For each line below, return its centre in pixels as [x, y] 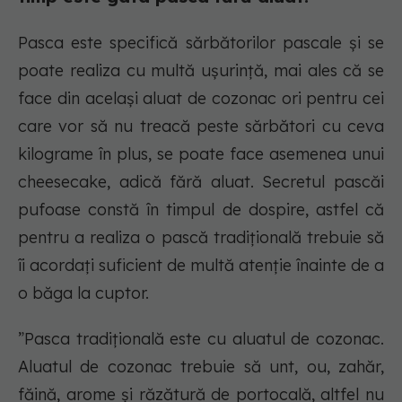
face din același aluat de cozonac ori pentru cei [201, 99]
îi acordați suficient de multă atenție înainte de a [201, 266]
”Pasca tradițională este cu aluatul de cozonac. [201, 339]
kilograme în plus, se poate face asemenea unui [201, 154]
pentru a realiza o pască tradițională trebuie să [201, 238]
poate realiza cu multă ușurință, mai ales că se [201, 71]
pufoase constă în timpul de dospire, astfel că [201, 210]
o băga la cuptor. [83, 293]
